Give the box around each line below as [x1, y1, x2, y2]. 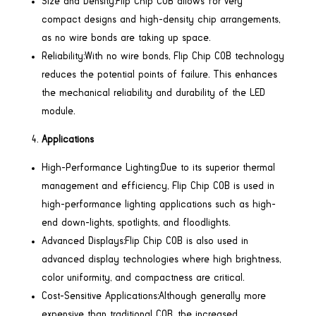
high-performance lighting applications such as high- [41, 199, 276, 209]
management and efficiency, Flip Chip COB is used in [41, 181, 274, 191]
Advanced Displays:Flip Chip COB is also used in [41, 236, 248, 246]
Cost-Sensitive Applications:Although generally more [41, 291, 266, 301]
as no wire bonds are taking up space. [41, 32, 210, 43]
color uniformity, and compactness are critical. [41, 272, 244, 283]
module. [41, 106, 75, 116]
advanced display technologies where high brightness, [41, 254, 281, 265]
